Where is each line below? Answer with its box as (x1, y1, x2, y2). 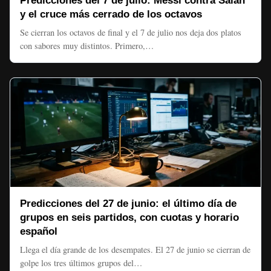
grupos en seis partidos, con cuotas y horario (20, 212, 239, 223)
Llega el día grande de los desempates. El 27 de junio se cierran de (20, 244, 250, 255)
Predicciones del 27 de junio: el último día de (20, 198, 237, 209)
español (20, 226, 57, 237)
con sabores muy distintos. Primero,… (20, 40, 154, 51)
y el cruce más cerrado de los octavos (20, 8, 202, 20)
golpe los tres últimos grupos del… (20, 257, 142, 269)
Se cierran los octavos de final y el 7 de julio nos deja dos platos (20, 27, 241, 38)
